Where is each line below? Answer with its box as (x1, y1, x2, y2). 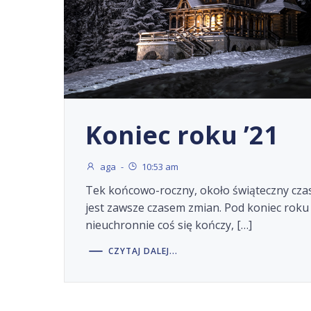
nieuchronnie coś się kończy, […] (85, 217, 253, 233)
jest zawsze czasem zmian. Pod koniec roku (85, 200, 310, 216)
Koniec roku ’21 (85, 118, 279, 153)
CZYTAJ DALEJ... (108, 244, 178, 257)
